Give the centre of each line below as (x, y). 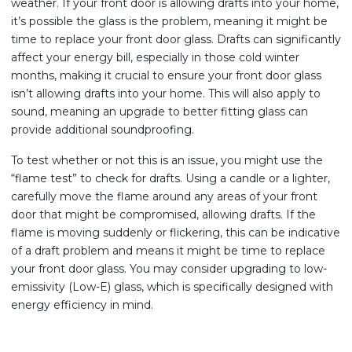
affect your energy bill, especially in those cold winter (155, 57)
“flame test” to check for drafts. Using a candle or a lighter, (170, 178)
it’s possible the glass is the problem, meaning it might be (169, 21)
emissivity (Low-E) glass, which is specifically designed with (172, 287)
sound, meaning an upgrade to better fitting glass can (159, 112)
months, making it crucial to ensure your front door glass (166, 75)
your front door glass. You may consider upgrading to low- (169, 269)
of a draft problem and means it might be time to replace (168, 251)
